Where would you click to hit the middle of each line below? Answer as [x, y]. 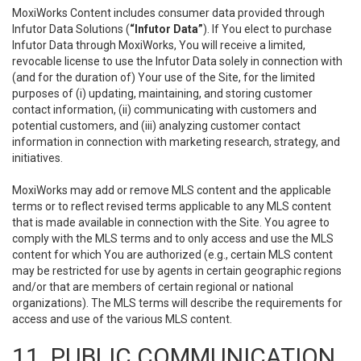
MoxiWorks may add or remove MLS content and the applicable [172, 190]
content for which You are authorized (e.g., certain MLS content [172, 255]
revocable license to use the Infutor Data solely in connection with [177, 61]
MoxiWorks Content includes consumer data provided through [168, 13]
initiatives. [37, 158]
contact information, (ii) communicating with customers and [164, 110]
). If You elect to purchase [268, 29]
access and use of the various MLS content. [122, 319]
